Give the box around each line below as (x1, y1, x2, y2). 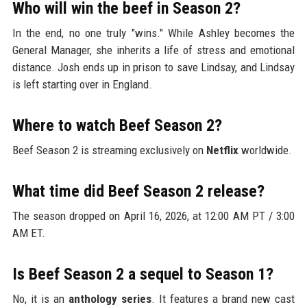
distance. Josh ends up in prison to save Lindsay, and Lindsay (12, 60, 295, 75)
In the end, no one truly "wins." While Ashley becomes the (12, 26, 295, 40)
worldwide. (238, 143, 292, 158)
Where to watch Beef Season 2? (12, 116, 222, 136)
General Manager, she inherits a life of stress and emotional (12, 43, 295, 58)
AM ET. (12, 226, 45, 241)
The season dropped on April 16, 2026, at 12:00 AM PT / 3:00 (12, 209, 295, 223)
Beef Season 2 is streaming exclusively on (12, 143, 206, 158)
